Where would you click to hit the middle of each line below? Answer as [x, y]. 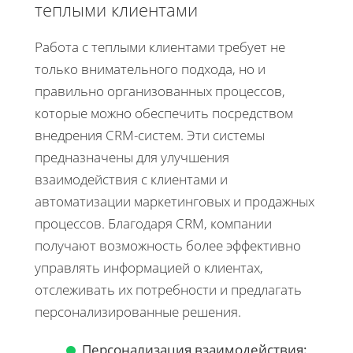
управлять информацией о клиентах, [149, 267]
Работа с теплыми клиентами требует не [160, 46]
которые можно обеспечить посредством [164, 113]
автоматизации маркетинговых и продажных [175, 201]
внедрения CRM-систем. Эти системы [150, 135]
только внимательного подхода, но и [150, 69]
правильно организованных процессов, [160, 91]
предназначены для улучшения [132, 157]
